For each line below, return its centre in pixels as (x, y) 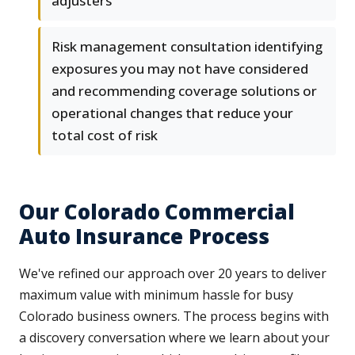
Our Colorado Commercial (157, 212)
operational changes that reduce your (172, 113)
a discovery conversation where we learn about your (174, 338)
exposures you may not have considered (180, 69)
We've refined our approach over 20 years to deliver (173, 274)
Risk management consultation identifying (187, 47)
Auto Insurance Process (145, 237)
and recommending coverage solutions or (184, 91)
